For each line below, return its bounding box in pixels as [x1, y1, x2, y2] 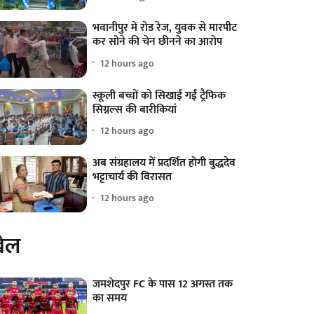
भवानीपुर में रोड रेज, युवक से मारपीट [93, 18, 238, 38]
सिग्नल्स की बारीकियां [93, 100, 177, 119]
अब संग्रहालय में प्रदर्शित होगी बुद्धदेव [93, 153, 236, 172]
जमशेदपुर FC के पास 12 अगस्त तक [93, 274, 233, 294]
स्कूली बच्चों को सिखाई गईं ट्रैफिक [93, 86, 226, 105]
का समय [93, 288, 128, 308]
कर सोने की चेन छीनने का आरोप [93, 32, 223, 52]
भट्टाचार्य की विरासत [93, 167, 172, 186]
